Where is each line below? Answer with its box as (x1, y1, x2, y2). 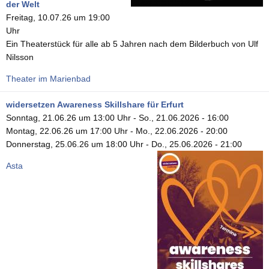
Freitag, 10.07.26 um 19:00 (6, 12, 110, 22)
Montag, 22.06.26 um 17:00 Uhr (6, 125, 128, 136)
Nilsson (6, 52, 34, 62)
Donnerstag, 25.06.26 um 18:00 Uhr (6, 139, 144, 149)
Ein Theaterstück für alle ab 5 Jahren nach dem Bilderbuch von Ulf (6, 38, 258, 49)
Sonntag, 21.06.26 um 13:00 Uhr (6, 112, 131, 122)
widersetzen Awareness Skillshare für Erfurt (6, 99, 184, 109)
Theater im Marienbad (6, 73, 91, 83)
